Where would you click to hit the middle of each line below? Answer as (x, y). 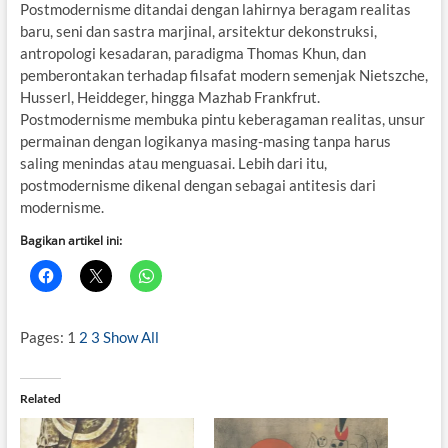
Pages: (43, 337)
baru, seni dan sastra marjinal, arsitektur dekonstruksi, (198, 31)
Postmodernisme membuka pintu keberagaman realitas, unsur (222, 119)
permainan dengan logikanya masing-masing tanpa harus (205, 141)
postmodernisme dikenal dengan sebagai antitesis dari (197, 185)
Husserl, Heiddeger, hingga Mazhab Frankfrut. (169, 97)
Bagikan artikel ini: (70, 240)
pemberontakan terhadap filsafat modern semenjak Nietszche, (223, 75)
